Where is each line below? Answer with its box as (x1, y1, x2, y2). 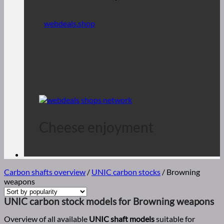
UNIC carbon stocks (91, 167, 160, 177)
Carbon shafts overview (4, 167, 85, 177)
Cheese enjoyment (39, 118, 153, 136)
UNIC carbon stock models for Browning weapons (4, 195, 214, 207)
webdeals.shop (44, 18, 95, 28)
